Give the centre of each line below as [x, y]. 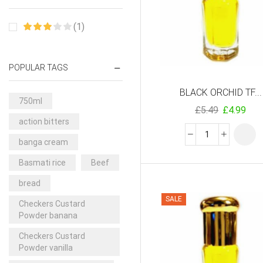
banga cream [43, 142]
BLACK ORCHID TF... [220, 92]
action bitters [44, 121]
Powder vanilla [46, 247]
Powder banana [48, 215]
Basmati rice [42, 162]
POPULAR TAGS [38, 68]
